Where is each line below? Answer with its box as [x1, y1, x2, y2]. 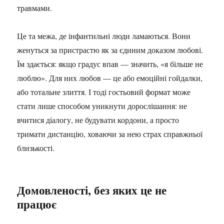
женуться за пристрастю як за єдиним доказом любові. [17, 44, 203, 55]
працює [17, 195, 57, 212]
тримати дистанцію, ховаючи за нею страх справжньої [17, 128, 203, 139]
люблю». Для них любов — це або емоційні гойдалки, [17, 72, 203, 83]
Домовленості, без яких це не [17, 181, 167, 198]
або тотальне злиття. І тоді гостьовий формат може [17, 86, 191, 97]
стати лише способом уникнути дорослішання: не [17, 100, 187, 111]
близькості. [17, 142, 55, 153]
